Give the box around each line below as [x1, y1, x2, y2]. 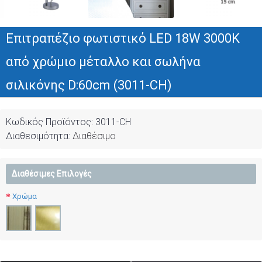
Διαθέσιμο [73, 130, 116, 142]
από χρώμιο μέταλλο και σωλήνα [6, 54, 201, 69]
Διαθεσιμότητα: [6, 130, 73, 142]
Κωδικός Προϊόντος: [6, 116, 95, 127]
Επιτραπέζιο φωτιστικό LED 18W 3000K [6, 31, 240, 46]
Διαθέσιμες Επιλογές [12, 169, 92, 178]
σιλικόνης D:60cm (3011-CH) [6, 78, 172, 92]
